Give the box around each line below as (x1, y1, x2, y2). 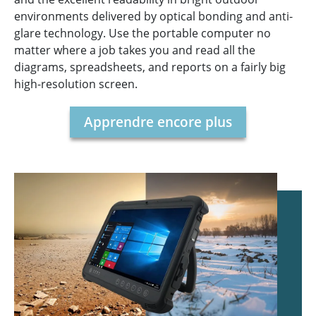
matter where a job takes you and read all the (14, 42, 255, 58)
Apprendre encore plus (84, 111, 232, 131)
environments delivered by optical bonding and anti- (14, 8, 293, 24)
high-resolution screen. (14, 75, 138, 92)
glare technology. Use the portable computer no (14, 25, 271, 41)
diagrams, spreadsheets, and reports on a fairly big (14, 59, 286, 75)
